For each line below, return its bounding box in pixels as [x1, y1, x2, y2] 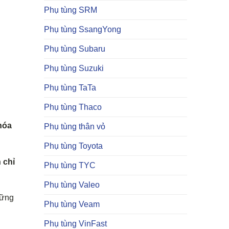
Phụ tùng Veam [44, 200, 100, 209]
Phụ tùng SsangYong [44, 25, 121, 34]
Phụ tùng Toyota [44, 142, 103, 150]
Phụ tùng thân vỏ [44, 122, 105, 131]
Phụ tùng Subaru [44, 44, 105, 53]
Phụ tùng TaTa [44, 83, 96, 92]
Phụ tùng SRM [44, 6, 97, 14]
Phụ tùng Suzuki [44, 64, 104, 73]
